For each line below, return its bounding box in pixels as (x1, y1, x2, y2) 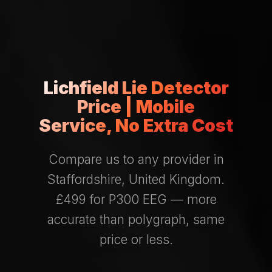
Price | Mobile (77, 96, 195, 118)
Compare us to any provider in (48, 152, 224, 168)
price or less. (99, 232, 173, 248)
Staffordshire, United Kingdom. (47, 172, 225, 188)
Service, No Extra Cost (39, 115, 233, 137)
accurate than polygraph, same (47, 212, 225, 228)
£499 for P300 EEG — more (55, 192, 217, 208)
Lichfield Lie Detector (43, 77, 229, 99)
